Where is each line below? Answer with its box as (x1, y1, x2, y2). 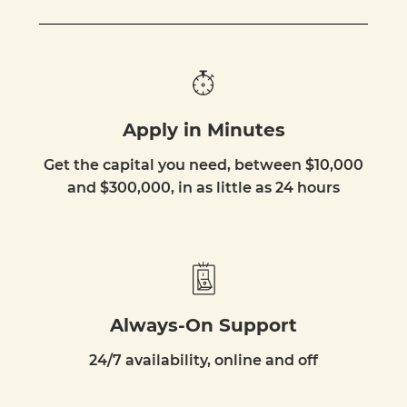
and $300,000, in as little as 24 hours (67, 179, 340, 197)
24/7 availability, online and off (89, 352, 318, 370)
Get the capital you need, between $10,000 (44, 156, 363, 174)
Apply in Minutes (122, 119, 285, 142)
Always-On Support (110, 314, 297, 337)
